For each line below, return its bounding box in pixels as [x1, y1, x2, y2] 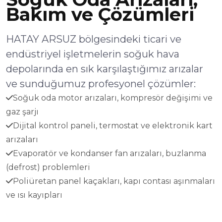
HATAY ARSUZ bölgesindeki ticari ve [6, 33, 181, 45]
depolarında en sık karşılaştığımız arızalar [6, 63, 203, 75]
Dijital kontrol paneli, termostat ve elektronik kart [13, 121, 213, 130]
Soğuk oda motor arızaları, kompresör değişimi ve [13, 93, 213, 103]
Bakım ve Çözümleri [6, 3, 194, 25]
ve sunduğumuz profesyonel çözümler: [6, 78, 196, 90]
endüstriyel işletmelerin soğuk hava [6, 48, 179, 60]
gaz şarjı [6, 107, 39, 116]
